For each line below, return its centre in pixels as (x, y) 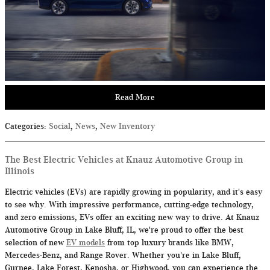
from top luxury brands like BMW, (169, 243)
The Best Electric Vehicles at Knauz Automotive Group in (124, 160)
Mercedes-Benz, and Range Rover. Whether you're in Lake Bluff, (123, 256)
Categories (24, 127)
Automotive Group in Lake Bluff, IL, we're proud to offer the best (124, 230)
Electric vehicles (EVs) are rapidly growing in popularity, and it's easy (133, 192)
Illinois (20, 171)
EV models (86, 243)
